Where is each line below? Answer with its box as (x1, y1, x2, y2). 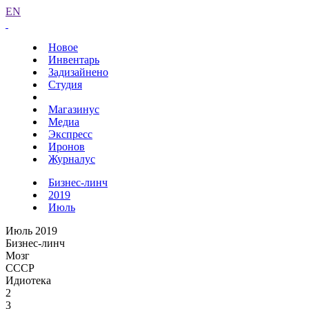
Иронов (48, 141, 85, 152)
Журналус (48, 153, 95, 165)
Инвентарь (48, 54, 99, 66)
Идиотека (6, 275, 51, 286)
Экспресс (48, 128, 92, 140)
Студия (48, 79, 82, 90)
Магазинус (48, 103, 99, 115)
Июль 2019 (6, 225, 57, 237)
